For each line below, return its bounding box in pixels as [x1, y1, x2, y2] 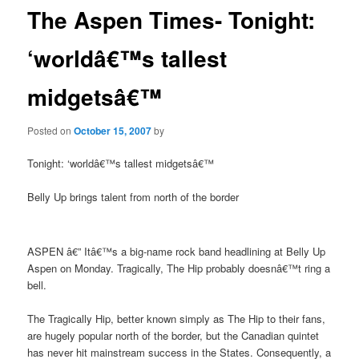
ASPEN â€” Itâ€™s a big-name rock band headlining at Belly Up [27, 244, 326, 260]
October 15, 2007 [74, 123, 152, 138]
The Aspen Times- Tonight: [27, 3, 316, 37]
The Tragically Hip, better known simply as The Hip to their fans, [27, 311, 326, 327]
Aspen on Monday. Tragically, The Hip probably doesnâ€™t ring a [27, 260, 331, 276]
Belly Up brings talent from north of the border [27, 189, 240, 205]
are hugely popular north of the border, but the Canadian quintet [27, 328, 320, 344]
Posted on [27, 123, 75, 137]
